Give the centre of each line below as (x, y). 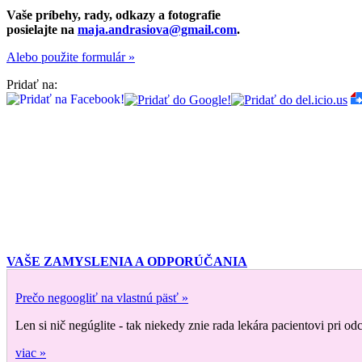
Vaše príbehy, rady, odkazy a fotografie (114, 15)
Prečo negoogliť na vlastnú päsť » (102, 298)
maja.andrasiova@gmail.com (157, 30)
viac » (31, 353)
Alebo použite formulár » (71, 57)
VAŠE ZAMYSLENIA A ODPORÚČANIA (127, 262)
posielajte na (42, 30)
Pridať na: (32, 85)
